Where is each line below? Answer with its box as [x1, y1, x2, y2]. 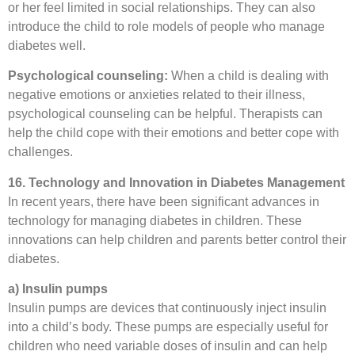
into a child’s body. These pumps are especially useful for [8, 320, 328, 334]
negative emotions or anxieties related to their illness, [8, 88, 305, 102]
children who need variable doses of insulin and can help [8, 339, 327, 353]
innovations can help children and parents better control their [8, 232, 346, 246]
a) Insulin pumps [8, 282, 108, 296]
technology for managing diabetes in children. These [8, 213, 302, 227]
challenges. [8, 145, 73, 159]
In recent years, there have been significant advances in [8, 194, 319, 208]
